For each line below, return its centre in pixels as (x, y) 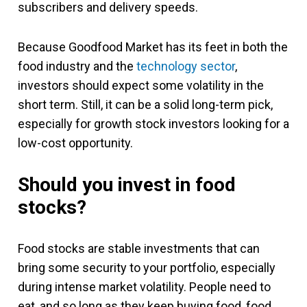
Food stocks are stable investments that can (139, 248)
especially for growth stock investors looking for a (153, 123)
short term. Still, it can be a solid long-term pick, (145, 104)
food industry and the (77, 66)
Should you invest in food (127, 184)
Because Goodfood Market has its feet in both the (153, 47)
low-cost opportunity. (78, 143)
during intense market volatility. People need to (144, 286)
